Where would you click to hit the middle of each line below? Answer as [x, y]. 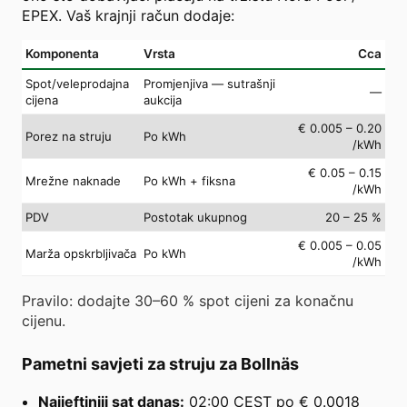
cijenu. [44, 320]
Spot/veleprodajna [77, 83]
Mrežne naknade [73, 180]
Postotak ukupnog [195, 217]
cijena [42, 99]
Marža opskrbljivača [81, 253]
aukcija [163, 99]
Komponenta [62, 53]
